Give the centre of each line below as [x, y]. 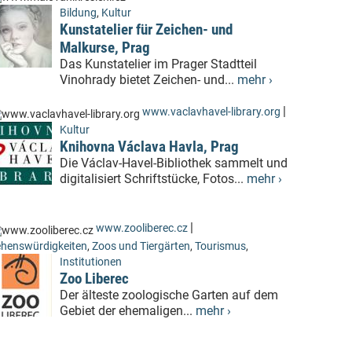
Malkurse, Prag [105, 48]
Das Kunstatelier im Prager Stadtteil [158, 64]
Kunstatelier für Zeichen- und [146, 30]
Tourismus [220, 247]
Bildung [78, 13]
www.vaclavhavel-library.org [211, 112]
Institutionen [91, 262]
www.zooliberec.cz [142, 229]
